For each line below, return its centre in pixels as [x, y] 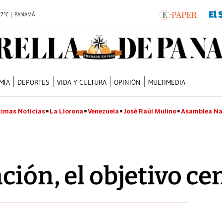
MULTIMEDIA [167, 82]
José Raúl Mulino [150, 111]
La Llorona [66, 111]
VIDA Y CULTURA [82, 82]
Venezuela [103, 111]
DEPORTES [34, 82]
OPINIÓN [128, 82]
